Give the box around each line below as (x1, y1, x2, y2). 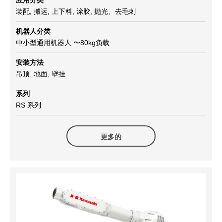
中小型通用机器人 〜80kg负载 (16, 38, 110, 47)
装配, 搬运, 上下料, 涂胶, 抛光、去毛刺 (16, 7, 136, 15)
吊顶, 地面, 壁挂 (16, 69, 65, 78)
